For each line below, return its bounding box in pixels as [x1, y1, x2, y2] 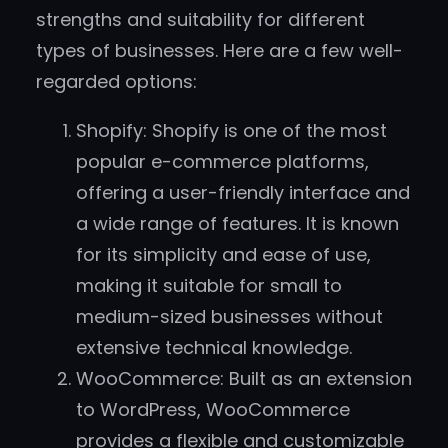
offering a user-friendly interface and [76, 180, 410, 206]
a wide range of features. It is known [76, 211, 399, 237]
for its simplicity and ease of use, [76, 242, 371, 268]
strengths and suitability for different [36, 7, 365, 33]
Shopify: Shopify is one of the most [76, 118, 387, 144]
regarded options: [36, 69, 197, 95]
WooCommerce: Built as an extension [76, 366, 412, 392]
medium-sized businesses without [76, 304, 383, 330]
